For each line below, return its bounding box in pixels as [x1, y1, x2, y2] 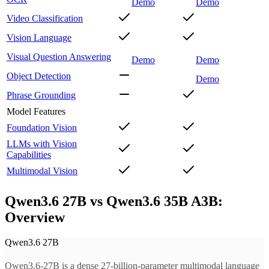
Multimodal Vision [7, 165, 77, 176]
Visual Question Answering [7, 51, 111, 62]
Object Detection [7, 70, 71, 81]
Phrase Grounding [7, 89, 76, 100]
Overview [5, 209, 65, 225]
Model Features [7, 106, 65, 116]
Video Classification [7, 13, 83, 23]
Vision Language [7, 32, 71, 43]
